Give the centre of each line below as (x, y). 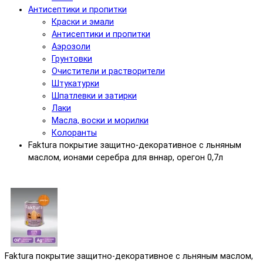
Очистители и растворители (108, 72)
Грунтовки (72, 59)
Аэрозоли (71, 47)
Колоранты (74, 133)
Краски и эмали (83, 22)
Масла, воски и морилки (100, 121)
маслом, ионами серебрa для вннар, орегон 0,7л (126, 158)
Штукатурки (75, 84)
